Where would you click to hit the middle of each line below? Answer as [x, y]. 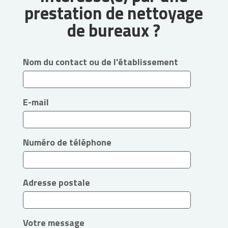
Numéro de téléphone [67, 142]
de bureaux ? [114, 30]
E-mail [36, 102]
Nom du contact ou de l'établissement [100, 62]
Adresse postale [56, 183]
